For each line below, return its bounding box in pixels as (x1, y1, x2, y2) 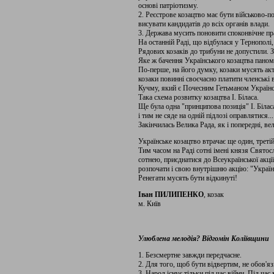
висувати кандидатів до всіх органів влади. (138, 20, 270, 28)
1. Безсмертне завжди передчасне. (138, 251, 242, 259)
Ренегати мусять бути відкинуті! (138, 174, 237, 182)
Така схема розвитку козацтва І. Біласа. (138, 93, 259, 102)
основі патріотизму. (138, 1, 198, 10)
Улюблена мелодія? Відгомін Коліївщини (138, 234, 269, 243)
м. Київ (138, 199, 161, 208)
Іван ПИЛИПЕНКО (138, 190, 204, 199)
